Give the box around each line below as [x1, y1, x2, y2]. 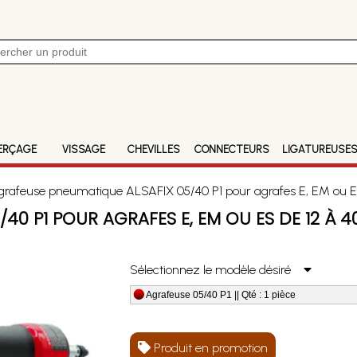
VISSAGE [61, 143, 105, 155]
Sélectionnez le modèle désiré [130, 262, 304, 277]
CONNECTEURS [194, 143, 270, 155]
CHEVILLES [127, 143, 180, 155]
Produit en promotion [151, 340, 269, 355]
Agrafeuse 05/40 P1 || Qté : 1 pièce [146, 289, 296, 300]
